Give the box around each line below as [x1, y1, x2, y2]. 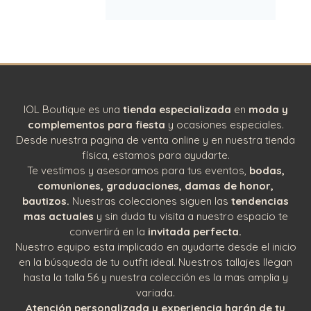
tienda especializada [119, 102, 234, 116]
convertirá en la [69, 224, 145, 238]
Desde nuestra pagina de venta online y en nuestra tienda [16, 133, 295, 146]
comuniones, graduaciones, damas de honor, [37, 178, 274, 192]
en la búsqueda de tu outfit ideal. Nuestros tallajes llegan [19, 255, 292, 269]
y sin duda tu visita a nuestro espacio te [93, 209, 288, 223]
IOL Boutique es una [23, 102, 120, 116]
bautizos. [22, 194, 69, 208]
